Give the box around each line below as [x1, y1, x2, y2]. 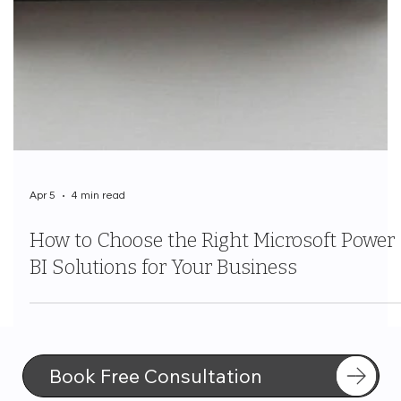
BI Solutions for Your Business [30, 279, 298, 304]
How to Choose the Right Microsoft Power [30, 252, 396, 277]
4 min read [72, 215, 126, 227]
